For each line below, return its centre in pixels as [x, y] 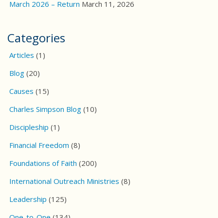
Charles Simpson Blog [45, 109]
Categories [36, 38]
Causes [21, 91]
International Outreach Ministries [64, 181]
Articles [22, 55]
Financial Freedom [39, 145]
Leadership [28, 199]
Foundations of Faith [43, 163]
